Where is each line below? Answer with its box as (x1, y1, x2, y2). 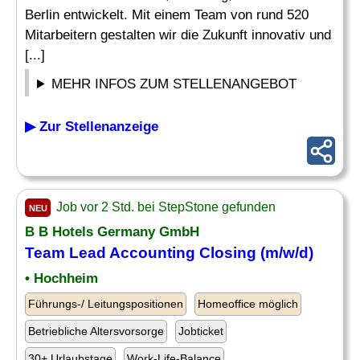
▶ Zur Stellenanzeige (25, 119, 158, 134)
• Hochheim (25, 271, 98, 286)
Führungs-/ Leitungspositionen (28, 297, 183, 310)
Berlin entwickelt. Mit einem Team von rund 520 (25, 7, 309, 22)
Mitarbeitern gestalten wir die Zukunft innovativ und (25, 27, 331, 43)
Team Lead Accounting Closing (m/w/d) (25, 244, 313, 261)
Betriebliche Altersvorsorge (28, 325, 164, 337)
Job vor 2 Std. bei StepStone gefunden (53, 200, 276, 214)
